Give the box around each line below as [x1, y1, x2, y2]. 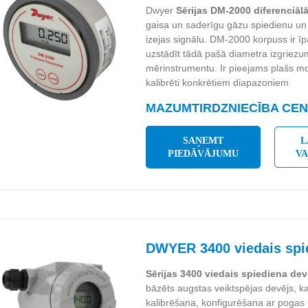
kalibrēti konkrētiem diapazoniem [146, 77, 289, 88]
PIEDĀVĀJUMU [168, 148, 239, 159]
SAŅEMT [183, 135, 224, 146]
